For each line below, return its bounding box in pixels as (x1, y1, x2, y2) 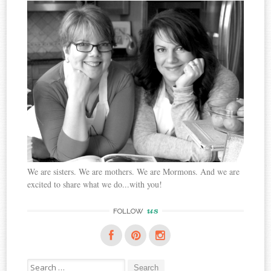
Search (27, 258, 49, 269)
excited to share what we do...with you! (27, 178, 163, 190)
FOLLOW (113, 206, 145, 215)
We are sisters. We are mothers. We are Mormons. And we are (27, 165, 240, 177)
